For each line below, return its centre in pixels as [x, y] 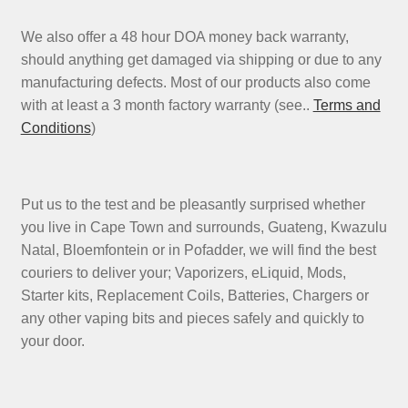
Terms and [347, 106]
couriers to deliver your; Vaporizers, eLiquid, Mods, [183, 273]
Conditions [56, 128]
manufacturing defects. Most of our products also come [195, 83]
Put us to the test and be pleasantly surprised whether [193, 205]
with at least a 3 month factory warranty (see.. [167, 106]
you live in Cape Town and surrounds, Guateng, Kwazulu [204, 228]
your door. [52, 342]
